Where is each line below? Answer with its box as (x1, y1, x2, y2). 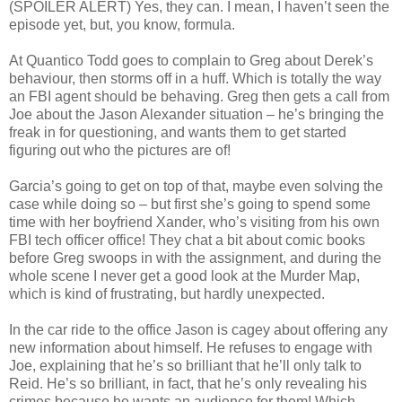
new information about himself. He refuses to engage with (9, 339, 372, 355)
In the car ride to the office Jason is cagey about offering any (9, 321, 388, 337)
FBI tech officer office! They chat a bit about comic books (9, 232, 365, 248)
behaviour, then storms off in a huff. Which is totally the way (9, 70, 381, 86)
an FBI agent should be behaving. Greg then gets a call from (9, 88, 389, 104)
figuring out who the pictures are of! (9, 142, 231, 158)
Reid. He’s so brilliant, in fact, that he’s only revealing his (9, 375, 367, 391)
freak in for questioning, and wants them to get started (9, 124, 346, 140)
